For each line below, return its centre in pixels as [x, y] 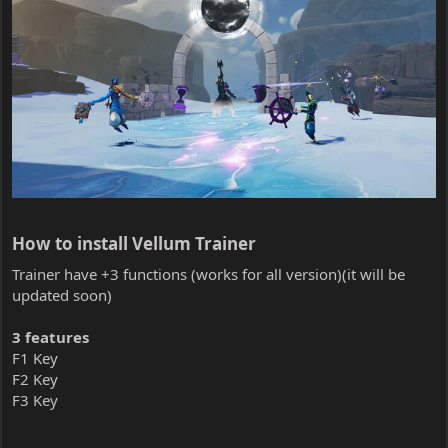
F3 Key [35, 399]
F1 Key [35, 357]
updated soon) [62, 294]
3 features [50, 336]
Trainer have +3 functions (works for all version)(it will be [208, 273]
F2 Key [35, 378]
